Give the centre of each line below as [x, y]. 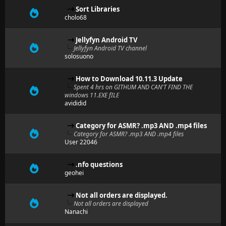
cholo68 [76, 17]
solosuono [79, 56]
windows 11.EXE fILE [92, 95]
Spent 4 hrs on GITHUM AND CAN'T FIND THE [133, 87]
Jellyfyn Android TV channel [110, 48]
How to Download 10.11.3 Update [129, 79]
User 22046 [81, 142]
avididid [75, 103]
